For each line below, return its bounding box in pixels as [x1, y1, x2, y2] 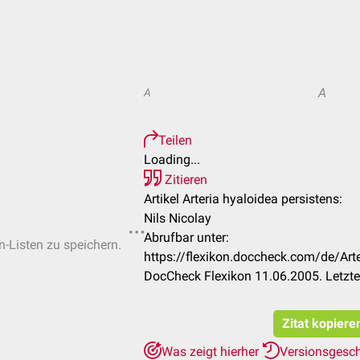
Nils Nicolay [144, 211, 211, 226]
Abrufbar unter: [144, 230, 229, 245]
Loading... [144, 152, 200, 167]
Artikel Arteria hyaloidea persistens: [144, 191, 342, 207]
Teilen [158, 133, 192, 148]
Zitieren [162, 172, 207, 187]
